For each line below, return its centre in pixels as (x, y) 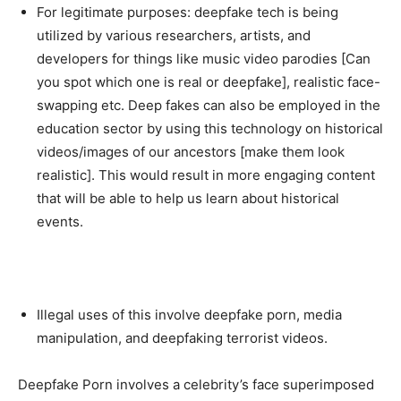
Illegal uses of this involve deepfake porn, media (189, 314)
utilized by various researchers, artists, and (174, 35)
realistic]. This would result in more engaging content (206, 175)
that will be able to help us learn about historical (188, 198)
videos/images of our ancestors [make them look (191, 151)
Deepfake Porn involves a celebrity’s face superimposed (196, 384)
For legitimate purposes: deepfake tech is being (188, 12)
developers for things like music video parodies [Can (204, 58)
